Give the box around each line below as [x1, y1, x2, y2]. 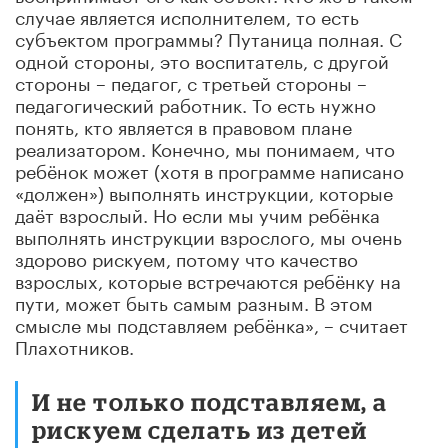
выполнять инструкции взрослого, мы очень [15, 220, 402, 249]
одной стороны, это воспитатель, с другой [15, 44, 389, 73]
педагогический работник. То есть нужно [15, 88, 376, 117]
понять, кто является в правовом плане [15, 110, 352, 139]
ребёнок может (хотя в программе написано [15, 154, 404, 183]
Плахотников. [15, 330, 134, 359]
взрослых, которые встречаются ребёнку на [15, 264, 401, 293]
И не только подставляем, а [32, 387, 388, 415]
